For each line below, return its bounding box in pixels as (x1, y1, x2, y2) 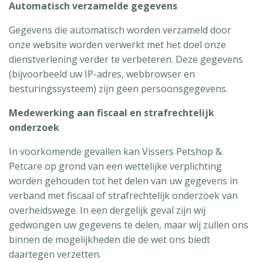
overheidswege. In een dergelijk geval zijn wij (9, 203, 205, 217)
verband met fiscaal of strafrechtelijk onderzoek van (9, 188, 238, 202)
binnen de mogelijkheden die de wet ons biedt (9, 232, 210, 246)
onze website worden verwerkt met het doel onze (9, 38, 226, 51)
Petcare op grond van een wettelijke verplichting (9, 159, 222, 173)
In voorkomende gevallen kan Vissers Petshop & (9, 144, 222, 158)
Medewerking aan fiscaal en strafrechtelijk (9, 106, 214, 119)
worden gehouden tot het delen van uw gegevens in (9, 174, 238, 187)
